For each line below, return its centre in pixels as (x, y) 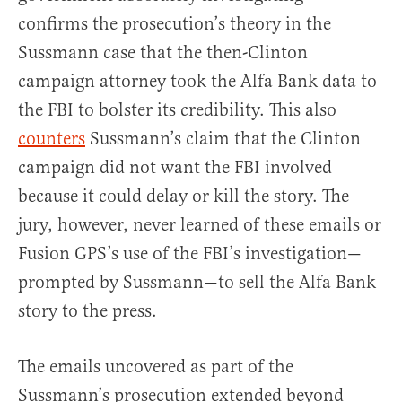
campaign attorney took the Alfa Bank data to (197, 81)
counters (52, 138)
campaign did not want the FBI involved (175, 167)
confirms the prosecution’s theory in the (175, 23)
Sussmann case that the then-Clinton (163, 52)
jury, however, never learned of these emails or (200, 224)
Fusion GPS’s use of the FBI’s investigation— (190, 253)
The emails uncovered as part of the (156, 366)
